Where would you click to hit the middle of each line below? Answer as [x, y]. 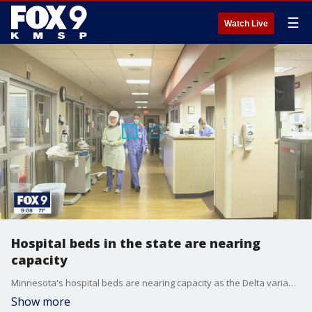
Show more [41, 302]
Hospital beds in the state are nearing [136, 243]
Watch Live [246, 24]
